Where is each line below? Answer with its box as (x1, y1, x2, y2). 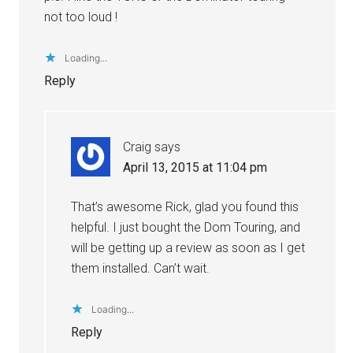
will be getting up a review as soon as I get (71, 240, 306, 255)
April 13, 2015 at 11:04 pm (123, 159, 268, 175)
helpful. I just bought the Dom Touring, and (71, 219, 301, 235)
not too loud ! (44, 9, 118, 24)
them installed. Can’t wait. (71, 260, 210, 276)
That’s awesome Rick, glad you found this (71, 199, 299, 214)
